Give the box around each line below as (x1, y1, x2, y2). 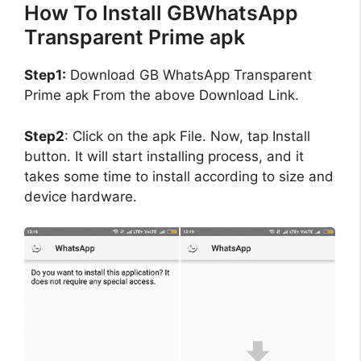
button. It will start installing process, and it (24, 147, 304, 164)
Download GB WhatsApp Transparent (66, 67, 312, 84)
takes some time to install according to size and (24, 168, 334, 185)
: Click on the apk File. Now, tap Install (64, 127, 310, 144)
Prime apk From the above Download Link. (24, 87, 299, 104)
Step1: (24, 67, 66, 84)
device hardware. (24, 188, 137, 205)
